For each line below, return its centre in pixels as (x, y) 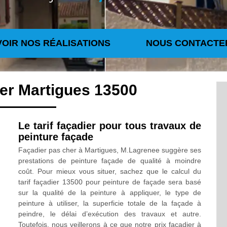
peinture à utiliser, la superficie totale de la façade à (110, 203)
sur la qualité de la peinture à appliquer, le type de (110, 193)
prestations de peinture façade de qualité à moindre (110, 161)
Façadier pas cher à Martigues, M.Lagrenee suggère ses (110, 150)
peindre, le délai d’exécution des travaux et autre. (110, 214)
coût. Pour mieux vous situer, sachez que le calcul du (110, 171)
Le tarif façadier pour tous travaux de (110, 126)
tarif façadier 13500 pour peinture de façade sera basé (110, 182)
